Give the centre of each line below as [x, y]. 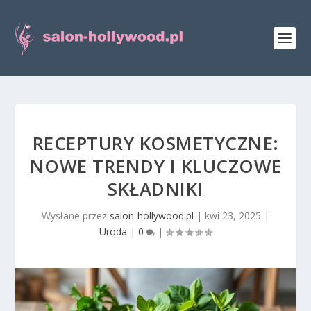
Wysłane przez [76, 216]
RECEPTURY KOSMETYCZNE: [155, 143]
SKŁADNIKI [155, 189]
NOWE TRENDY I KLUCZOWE [155, 166]
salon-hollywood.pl [152, 216]
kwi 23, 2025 [233, 216]
